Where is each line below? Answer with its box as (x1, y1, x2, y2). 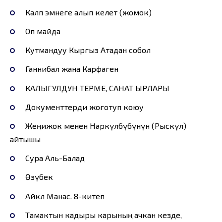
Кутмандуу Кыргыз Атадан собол (25, 45, 151, 55)
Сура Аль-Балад (25, 153, 85, 163)
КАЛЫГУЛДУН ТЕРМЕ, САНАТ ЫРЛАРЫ (25, 83, 169, 93)
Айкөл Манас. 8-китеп (25, 191, 105, 201)
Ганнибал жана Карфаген (25, 64, 118, 74)
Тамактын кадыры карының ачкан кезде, (25, 210, 182, 220)
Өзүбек (25, 172, 53, 182)
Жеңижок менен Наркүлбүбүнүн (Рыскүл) (25, 121, 186, 131)
